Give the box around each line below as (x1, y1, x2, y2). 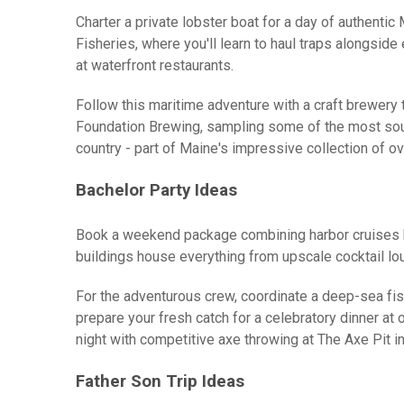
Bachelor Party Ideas (76, 180, 237, 201)
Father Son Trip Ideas (76, 372, 244, 392)
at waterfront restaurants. (76, 57, 234, 75)
